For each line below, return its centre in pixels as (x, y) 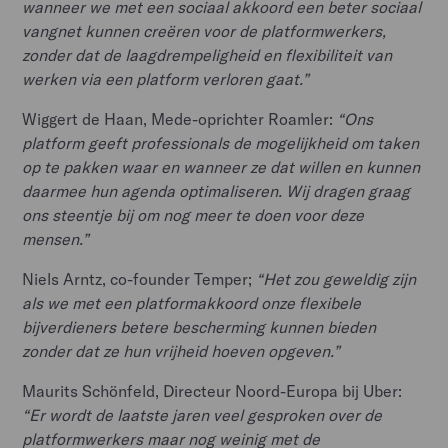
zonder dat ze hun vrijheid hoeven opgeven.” (181, 350)
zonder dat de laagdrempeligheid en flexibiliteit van (207, 54)
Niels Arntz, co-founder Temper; (139, 278)
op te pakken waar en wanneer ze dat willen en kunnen (221, 166)
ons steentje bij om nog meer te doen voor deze (193, 214)
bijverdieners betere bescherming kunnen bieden (199, 326)
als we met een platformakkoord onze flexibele (192, 302)
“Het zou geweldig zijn (336, 278)
